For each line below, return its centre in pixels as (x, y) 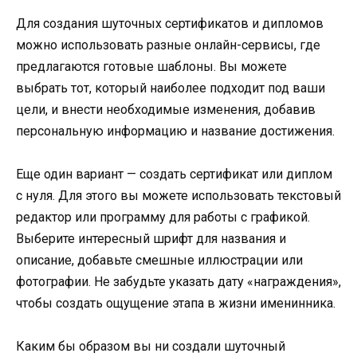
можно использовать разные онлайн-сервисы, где (168, 45)
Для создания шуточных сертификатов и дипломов (170, 23)
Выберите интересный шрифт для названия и (151, 238)
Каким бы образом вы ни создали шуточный (151, 346)
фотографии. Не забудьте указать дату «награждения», (178, 281)
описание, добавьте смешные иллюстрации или (159, 260)
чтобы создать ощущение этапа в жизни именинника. (176, 303)
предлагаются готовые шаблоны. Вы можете (151, 66)
